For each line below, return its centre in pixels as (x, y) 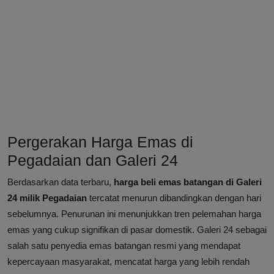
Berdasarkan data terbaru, (61, 182)
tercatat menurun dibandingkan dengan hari (174, 198)
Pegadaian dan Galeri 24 (93, 161)
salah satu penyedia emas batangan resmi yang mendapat (124, 246)
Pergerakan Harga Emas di (100, 142)
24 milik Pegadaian (47, 198)
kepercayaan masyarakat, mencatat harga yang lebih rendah (128, 262)
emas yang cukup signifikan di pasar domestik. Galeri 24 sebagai (137, 230)
